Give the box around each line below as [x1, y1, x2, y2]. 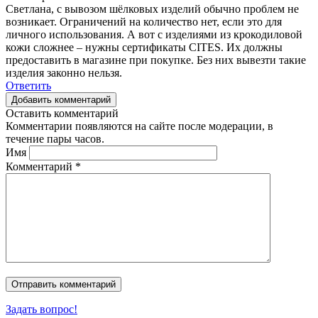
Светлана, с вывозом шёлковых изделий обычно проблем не [6, 2, 299, 15]
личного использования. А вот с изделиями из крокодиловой [6, 28, 302, 40]
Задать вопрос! [6, 302, 77, 315]
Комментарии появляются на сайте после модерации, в [6, 119, 273, 132]
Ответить [6, 79, 51, 92]
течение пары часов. [6, 132, 104, 145]
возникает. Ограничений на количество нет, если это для [6, 15, 282, 28]
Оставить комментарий [6, 106, 119, 119]
